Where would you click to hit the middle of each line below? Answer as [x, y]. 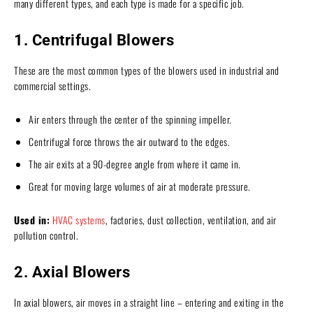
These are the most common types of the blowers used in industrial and [147, 70]
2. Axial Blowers [72, 272]
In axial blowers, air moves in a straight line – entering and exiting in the [149, 302]
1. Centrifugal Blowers [94, 40]
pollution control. [46, 235]
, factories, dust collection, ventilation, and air [191, 219]
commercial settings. [52, 85]
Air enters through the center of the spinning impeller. [130, 119]
